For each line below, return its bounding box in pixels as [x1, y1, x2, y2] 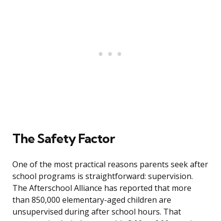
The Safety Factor [12, 130, 114, 147]
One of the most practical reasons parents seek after [12, 159, 208, 170]
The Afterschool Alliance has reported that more [12, 183, 191, 194]
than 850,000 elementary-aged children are [12, 194, 171, 206]
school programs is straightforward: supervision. [12, 171, 193, 182]
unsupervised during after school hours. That [12, 206, 181, 218]
